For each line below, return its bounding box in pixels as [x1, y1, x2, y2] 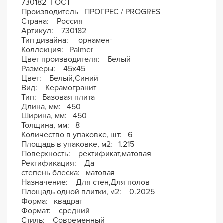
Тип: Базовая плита [21, 92, 95, 103]
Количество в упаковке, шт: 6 [21, 130, 133, 140]
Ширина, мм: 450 [21, 111, 87, 121]
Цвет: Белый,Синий [21, 73, 99, 84]
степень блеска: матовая [21, 168, 115, 178]
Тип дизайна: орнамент [21, 35, 113, 46]
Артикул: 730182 [21, 26, 87, 36]
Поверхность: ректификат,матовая [21, 149, 152, 159]
